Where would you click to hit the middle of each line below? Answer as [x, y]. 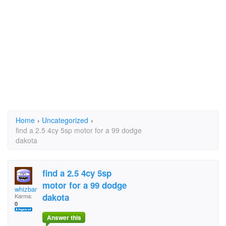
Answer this [64, 218]
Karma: [23, 196]
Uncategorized [65, 120]
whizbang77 [32, 189]
